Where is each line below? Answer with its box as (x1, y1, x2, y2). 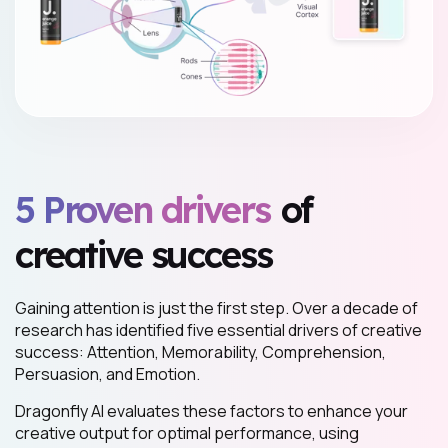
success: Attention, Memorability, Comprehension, (15, 341, 386, 364)
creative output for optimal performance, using (15, 422, 359, 445)
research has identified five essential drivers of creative (15, 319, 422, 342)
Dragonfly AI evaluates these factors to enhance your (15, 400, 408, 423)
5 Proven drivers (15, 187, 270, 233)
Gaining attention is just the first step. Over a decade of (15, 297, 418, 320)
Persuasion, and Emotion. (15, 363, 200, 386)
